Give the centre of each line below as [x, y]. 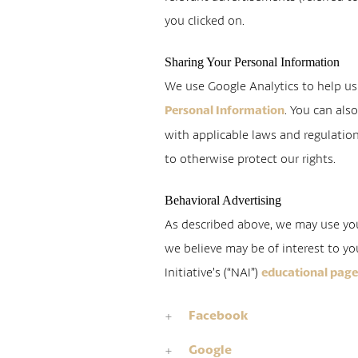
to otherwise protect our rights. [251, 158]
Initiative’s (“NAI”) [213, 272]
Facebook [219, 315]
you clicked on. [205, 20]
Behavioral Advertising [223, 200]
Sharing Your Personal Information [253, 62]
